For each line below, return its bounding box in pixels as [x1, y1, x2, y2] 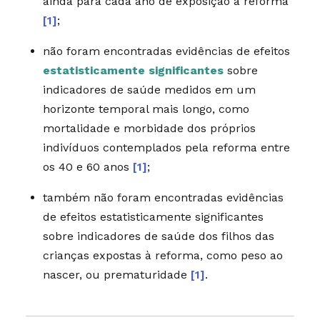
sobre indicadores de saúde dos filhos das [42, 229, 274, 243]
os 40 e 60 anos [42, 159, 133, 174]
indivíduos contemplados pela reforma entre [42, 140, 290, 154]
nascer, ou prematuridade [42, 267, 191, 281]
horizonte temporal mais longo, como [42, 101, 249, 116]
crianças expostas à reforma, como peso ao [42, 248, 283, 262]
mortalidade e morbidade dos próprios [42, 121, 256, 135]
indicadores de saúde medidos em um [42, 82, 256, 96]
